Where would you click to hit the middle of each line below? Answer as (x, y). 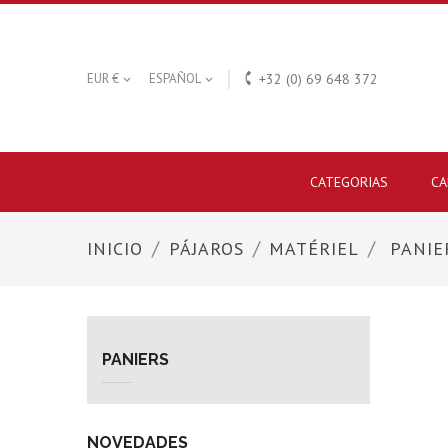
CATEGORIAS (348, 182)
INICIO (115, 248)
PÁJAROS (206, 248)
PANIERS (135, 359)
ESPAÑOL (175, 78)
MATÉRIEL (314, 248)
